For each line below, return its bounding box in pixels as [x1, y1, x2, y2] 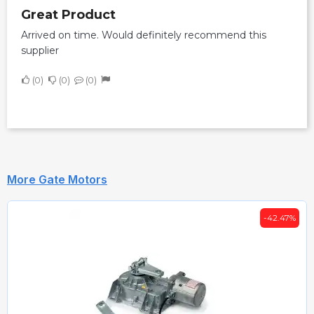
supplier [21, 43, 59, 57]
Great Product [31, 6, 116, 22]
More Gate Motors [7, 172, 107, 187]
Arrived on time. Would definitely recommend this [21, 28, 266, 41]
